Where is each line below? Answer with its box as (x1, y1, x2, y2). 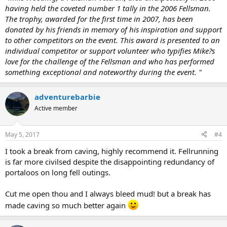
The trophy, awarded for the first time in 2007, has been (5, 14, 193, 24)
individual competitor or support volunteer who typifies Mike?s (5, 46, 215, 56)
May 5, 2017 (5, 130, 40, 139)
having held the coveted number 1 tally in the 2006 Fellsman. (5, 3, 211, 14)
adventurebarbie (34, 92, 100, 102)
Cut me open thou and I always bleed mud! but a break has (5, 188, 211, 199)
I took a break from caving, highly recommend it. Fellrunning (5, 145, 218, 156)
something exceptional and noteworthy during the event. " (5, 67, 202, 78)
